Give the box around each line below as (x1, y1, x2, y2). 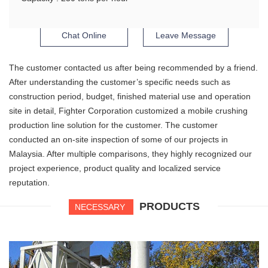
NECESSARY (74, 202, 127, 212)
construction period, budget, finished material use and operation (9, 92, 251, 102)
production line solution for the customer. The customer (9, 120, 218, 130)
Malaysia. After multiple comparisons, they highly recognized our (9, 149, 252, 159)
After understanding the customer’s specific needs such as (9, 77, 230, 87)
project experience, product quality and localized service (9, 163, 221, 173)
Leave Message (155, 31, 216, 41)
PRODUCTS (139, 200, 200, 213)
